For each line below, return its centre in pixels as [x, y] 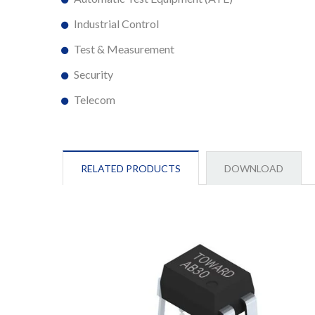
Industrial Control [116, 23]
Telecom [95, 99]
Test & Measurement [124, 49]
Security [94, 74]
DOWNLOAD [254, 168]
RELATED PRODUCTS [131, 168]
